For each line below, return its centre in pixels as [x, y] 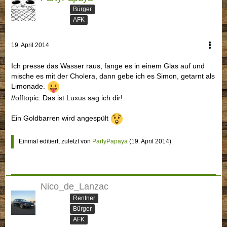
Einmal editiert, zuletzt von [55, 142]
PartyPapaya [110, 142]
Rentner [84, 198]
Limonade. [29, 86]
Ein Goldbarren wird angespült [61, 118]
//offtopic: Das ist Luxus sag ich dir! [67, 98]
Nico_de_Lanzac [74, 187]
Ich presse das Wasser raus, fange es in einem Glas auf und [108, 66]
